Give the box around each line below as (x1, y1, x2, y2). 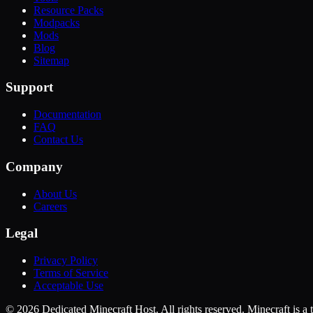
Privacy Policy (34, 254, 98, 266)
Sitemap (34, 54, 69, 66)
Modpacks (34, 16, 80, 29)
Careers (34, 200, 67, 212)
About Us (34, 187, 77, 200)
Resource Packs (34, 3, 103, 16)
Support (6, 80, 53, 95)
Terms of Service (34, 266, 108, 279)
